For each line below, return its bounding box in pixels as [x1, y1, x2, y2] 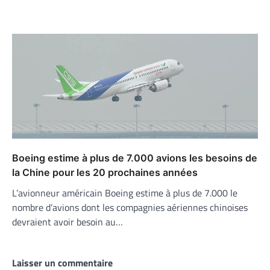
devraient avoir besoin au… [12, 215, 123, 230]
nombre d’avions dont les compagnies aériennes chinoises [12, 200, 248, 215]
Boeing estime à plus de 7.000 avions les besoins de [12, 152, 257, 165]
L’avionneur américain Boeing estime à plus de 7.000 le [12, 186, 237, 201]
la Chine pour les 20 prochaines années [12, 166, 198, 179]
